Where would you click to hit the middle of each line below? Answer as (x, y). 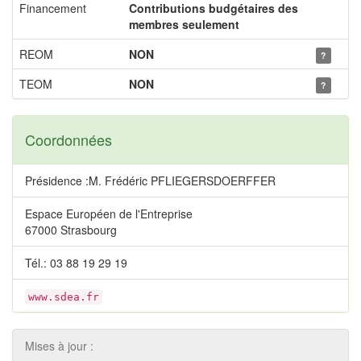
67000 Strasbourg (71, 230)
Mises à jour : (59, 346)
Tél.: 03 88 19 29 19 (76, 263)
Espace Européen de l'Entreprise (109, 214)
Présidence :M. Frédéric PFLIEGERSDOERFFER (150, 180)
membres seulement (184, 24)
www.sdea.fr (64, 297)
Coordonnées (68, 139)
